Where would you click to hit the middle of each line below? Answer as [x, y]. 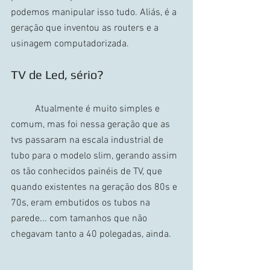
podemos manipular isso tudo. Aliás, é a [95, 12]
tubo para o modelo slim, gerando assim [95, 156]
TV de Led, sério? [57, 74]
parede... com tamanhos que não [80, 218]
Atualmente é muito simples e [23, 109]
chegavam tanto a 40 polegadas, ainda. [91, 234]
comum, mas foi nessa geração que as [92, 124]
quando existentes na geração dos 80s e [95, 187]
